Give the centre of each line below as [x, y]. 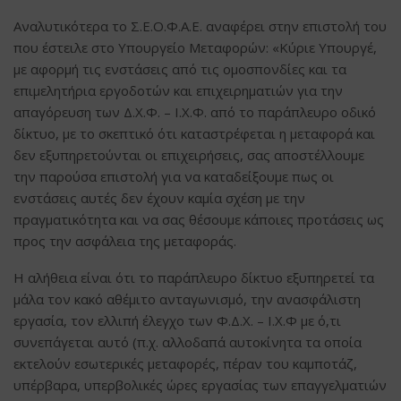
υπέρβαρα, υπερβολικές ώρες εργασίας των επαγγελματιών [200, 384]
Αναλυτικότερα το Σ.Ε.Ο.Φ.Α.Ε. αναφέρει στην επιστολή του [200, 26]
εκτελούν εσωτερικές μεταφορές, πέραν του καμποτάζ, [185, 363]
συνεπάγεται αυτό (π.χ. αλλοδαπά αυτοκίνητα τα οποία [188, 341]
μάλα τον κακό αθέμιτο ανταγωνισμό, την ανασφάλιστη [187, 299]
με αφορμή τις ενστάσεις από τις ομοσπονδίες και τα [180, 68]
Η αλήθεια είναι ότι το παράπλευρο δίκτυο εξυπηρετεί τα [194, 277]
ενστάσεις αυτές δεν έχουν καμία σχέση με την [159, 197]
